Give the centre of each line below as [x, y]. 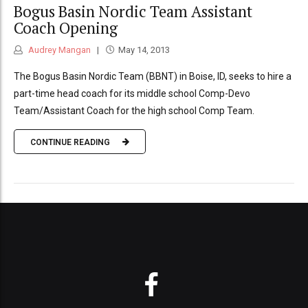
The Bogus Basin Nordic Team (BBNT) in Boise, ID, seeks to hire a [153, 77]
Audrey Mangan [58, 50]
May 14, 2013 [144, 50]
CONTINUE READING [70, 142]
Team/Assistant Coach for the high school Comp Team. [134, 111]
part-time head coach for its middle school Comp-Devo [132, 94]
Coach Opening [66, 27]
